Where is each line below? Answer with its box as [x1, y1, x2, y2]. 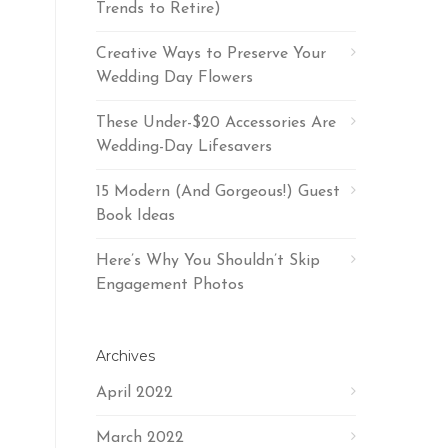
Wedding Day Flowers [96, 70, 253, 86]
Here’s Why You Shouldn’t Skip [96, 253, 320, 269]
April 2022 [96, 385, 173, 401]
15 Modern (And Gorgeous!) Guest [96, 184, 340, 200]
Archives [96, 347, 155, 365]
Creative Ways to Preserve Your [96, 46, 326, 62]
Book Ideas [96, 208, 175, 224]
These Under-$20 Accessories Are [96, 115, 336, 131]
